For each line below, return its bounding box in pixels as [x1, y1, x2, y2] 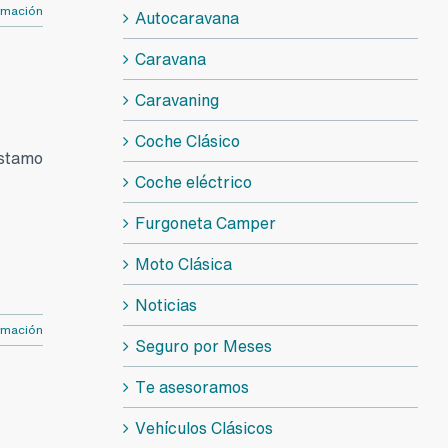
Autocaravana [134, 5, 239, 30]
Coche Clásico [134, 128, 240, 153]
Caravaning [134, 87, 219, 112]
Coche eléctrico [134, 169, 252, 194]
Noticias [134, 292, 197, 317]
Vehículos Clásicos [134, 415, 273, 440]
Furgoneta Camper [134, 210, 276, 235]
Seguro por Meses [134, 333, 272, 358]
